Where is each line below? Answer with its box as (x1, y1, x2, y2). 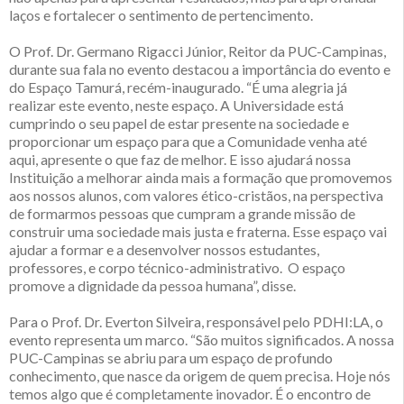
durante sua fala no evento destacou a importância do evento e (9, 60, 390, 78)
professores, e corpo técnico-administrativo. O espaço (9, 259, 345, 277)
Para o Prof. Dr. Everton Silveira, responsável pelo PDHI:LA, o (9, 313, 383, 331)
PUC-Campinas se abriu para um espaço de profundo (9, 349, 333, 367)
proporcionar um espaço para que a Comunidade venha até (9, 133, 367, 151)
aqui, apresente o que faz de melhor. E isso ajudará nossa (9, 151, 351, 169)
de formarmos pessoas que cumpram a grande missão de (9, 205, 355, 223)
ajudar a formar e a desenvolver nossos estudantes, (9, 241, 319, 259)
